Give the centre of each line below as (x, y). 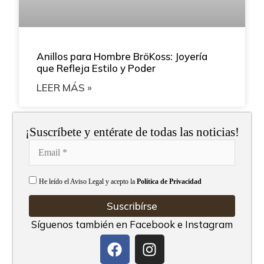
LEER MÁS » (65, 88)
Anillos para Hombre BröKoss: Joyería (122, 57)
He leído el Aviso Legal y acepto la (88, 181)
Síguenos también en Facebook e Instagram (132, 224)
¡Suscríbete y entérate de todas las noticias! (132, 132)
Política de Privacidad (169, 181)
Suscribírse (132, 206)
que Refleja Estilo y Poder (96, 68)
